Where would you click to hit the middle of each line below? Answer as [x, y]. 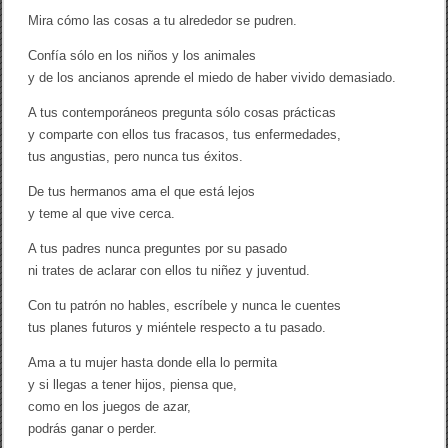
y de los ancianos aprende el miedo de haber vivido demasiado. [212, 78]
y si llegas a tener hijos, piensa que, [133, 385]
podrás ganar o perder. [93, 429]
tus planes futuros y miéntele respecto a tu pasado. [177, 328]
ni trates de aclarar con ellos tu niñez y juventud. [169, 271]
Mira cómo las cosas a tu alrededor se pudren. [163, 21]
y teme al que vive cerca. [102, 214]
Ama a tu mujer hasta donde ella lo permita [153, 363]
